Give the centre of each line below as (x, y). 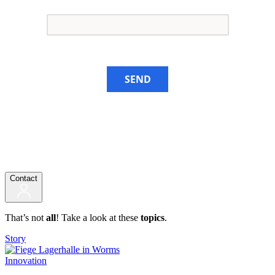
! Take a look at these (98, 217)
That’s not (25, 217)
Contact (24, 178)
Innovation (26, 260)
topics (153, 217)
